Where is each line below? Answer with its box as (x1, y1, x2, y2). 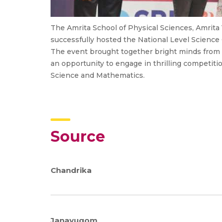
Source (51, 127, 105, 146)
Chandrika (51, 165, 92, 175)
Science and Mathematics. (51, 71, 145, 80)
